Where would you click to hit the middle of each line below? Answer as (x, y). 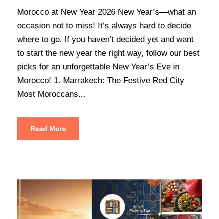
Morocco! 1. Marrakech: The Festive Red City (101, 80)
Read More (48, 128)
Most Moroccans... (51, 94)
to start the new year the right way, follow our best (108, 53)
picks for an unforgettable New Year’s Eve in (98, 66)
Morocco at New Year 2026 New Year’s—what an (107, 12)
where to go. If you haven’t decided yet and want (105, 39)
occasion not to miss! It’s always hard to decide (104, 25)
